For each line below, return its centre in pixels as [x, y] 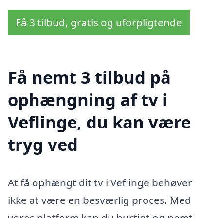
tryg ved [43, 145]
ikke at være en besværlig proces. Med [100, 200]
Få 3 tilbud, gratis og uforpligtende [99, 22]
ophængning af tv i [88, 100]
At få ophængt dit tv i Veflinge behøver [100, 183]
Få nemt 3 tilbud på [89, 77]
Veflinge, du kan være [99, 122]
